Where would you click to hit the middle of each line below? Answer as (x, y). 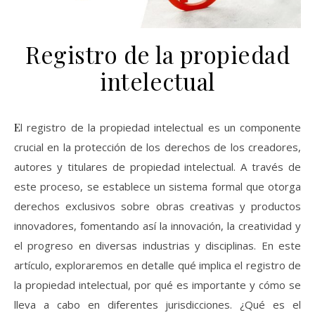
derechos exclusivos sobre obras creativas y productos (157, 206)
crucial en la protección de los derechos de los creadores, (157, 147)
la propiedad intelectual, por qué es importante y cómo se (157, 285)
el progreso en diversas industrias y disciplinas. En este (157, 246)
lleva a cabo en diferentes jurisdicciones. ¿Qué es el (157, 305)
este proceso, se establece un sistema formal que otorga (157, 187)
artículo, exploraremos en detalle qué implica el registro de (157, 265)
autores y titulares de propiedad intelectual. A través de (157, 167)
